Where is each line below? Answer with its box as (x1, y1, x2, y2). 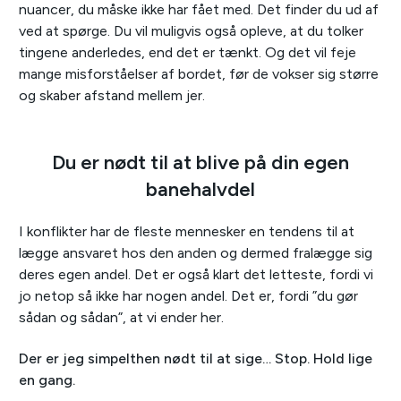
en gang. (19, 371, 75, 389)
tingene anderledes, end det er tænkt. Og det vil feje (19, 44, 356, 62)
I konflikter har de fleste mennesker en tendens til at (19, 223, 354, 241)
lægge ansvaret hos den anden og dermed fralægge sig (19, 244, 372, 262)
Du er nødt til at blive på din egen (52, 150, 349, 175)
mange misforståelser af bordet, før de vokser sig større (19, 65, 379, 83)
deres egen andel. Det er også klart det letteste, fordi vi (19, 266, 373, 284)
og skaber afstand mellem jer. (19, 87, 205, 105)
